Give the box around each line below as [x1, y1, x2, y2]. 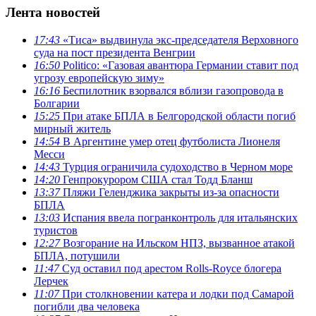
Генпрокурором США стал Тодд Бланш [60, 173, 253, 186]
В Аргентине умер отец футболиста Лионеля [60, 135, 280, 147]
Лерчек [34, 274, 68, 287]
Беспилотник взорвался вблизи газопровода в [60, 84, 284, 97]
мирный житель [34, 122, 111, 135]
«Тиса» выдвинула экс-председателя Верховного [60, 33, 298, 46]
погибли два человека [34, 300, 140, 312]
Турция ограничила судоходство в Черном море [60, 160, 293, 173]
